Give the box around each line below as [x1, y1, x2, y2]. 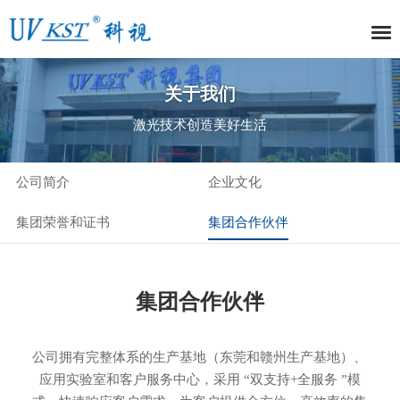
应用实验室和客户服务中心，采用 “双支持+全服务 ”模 [38, 371, 361, 387]
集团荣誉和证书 [15, 214, 110, 229]
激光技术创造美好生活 [133, 118, 267, 133]
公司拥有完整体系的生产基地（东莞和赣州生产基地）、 [32, 349, 368, 364]
